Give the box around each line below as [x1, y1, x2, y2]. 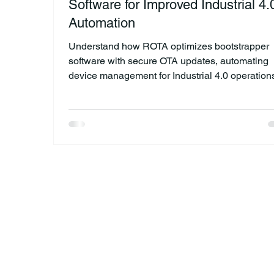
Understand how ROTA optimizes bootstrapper [68, 40, 269, 52]
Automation [68, 15, 135, 31]
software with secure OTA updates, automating [68, 54, 268, 67]
